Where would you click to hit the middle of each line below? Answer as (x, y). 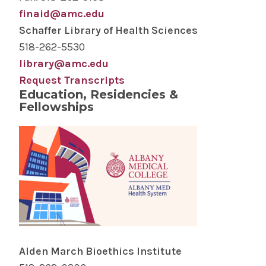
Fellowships (56, 107)
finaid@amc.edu (62, 14)
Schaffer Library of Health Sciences (108, 30)
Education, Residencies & (99, 94)
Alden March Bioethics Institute (100, 251)
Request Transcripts (72, 80)
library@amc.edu (64, 64)
